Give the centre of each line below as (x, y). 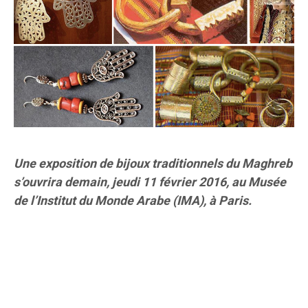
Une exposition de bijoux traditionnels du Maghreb (153, 164)
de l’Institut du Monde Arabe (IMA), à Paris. (133, 201)
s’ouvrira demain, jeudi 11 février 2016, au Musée (150, 183)
